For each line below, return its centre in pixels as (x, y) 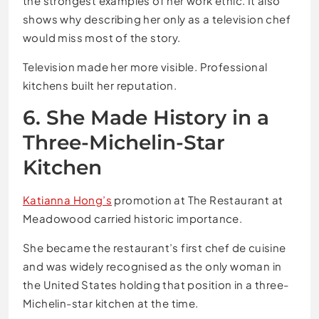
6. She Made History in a (146, 118)
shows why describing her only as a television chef (157, 19)
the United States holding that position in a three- (156, 285)
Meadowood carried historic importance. (133, 219)
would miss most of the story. (102, 38)
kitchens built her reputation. (100, 85)
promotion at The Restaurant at (198, 200)
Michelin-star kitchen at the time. (111, 303)
